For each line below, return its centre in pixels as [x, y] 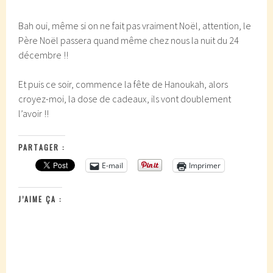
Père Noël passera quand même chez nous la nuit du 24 [129, 40]
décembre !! [44, 55]
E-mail [113, 165]
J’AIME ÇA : [41, 199]
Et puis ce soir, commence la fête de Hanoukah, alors [123, 84]
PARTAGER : [42, 147]
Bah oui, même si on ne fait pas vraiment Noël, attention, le [135, 26]
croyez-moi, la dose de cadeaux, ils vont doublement [125, 99]
